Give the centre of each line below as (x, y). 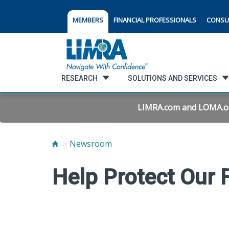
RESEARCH (79, 78)
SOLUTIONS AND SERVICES (172, 78)
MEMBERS (88, 20)
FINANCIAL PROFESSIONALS (155, 20)
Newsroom (91, 144)
